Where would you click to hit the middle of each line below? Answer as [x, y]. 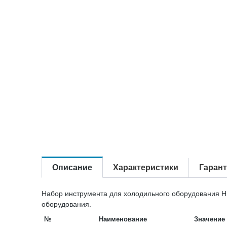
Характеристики [146, 167]
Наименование [123, 219]
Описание [72, 167]
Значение [210, 219]
